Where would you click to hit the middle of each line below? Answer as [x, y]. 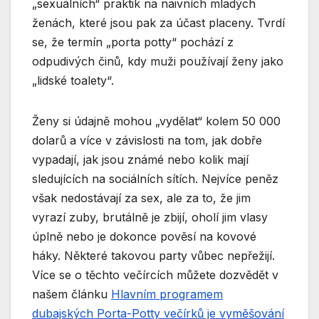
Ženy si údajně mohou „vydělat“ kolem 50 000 [156, 121]
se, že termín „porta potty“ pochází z [133, 42]
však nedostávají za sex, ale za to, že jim [141, 198]
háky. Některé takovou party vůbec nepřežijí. [153, 255]
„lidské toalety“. [73, 80]
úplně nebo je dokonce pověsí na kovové [144, 236]
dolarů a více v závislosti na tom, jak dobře [147, 140]
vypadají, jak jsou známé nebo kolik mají [140, 159]
